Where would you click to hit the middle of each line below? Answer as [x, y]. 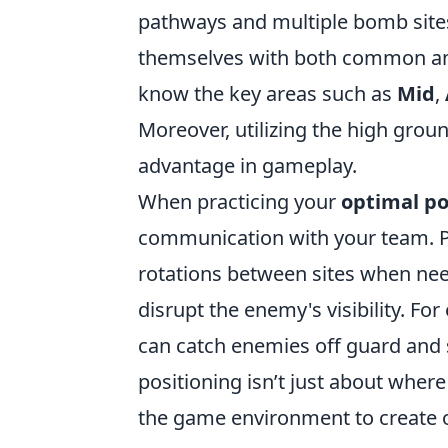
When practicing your [239, 201]
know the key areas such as [267, 93]
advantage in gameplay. [247, 165]
